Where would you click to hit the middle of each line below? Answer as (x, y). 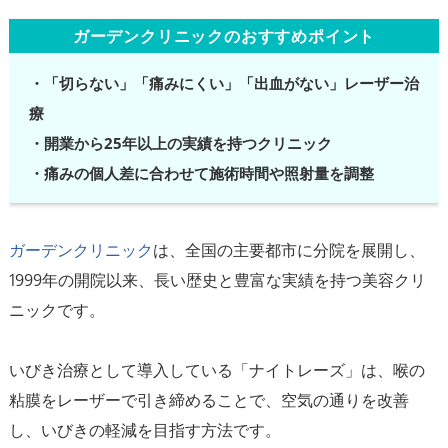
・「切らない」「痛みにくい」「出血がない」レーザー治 (223, 83)
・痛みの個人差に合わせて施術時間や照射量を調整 (201, 173)
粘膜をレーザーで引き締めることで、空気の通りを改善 (208, 400)
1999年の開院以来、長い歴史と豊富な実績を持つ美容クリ (217, 280)
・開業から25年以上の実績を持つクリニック (180, 143)
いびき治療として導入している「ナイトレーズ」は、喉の (216, 370)
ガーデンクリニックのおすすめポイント (224, 36)
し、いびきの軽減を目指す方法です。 (144, 430)
